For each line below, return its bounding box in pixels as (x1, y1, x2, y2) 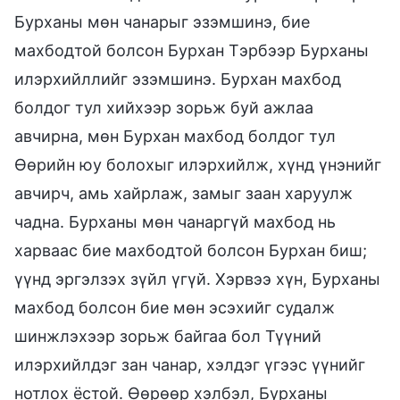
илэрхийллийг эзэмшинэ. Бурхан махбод (14, 69, 341, 88)
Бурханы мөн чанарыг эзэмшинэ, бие (14, 12, 310, 31)
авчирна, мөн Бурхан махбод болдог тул (14, 126, 336, 146)
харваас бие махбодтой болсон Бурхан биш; (14, 240, 367, 260)
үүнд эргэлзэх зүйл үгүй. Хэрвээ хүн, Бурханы (14, 269, 380, 288)
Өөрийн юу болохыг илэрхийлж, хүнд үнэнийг (14, 154, 381, 174)
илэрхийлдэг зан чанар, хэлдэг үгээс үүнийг (14, 354, 365, 374)
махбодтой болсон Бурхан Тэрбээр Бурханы (14, 40, 369, 60)
